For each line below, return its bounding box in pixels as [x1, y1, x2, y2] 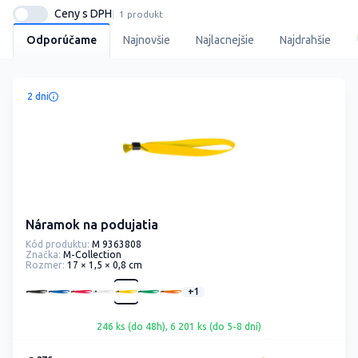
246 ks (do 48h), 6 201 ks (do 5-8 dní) [97, 321, 261, 332]
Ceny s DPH [54, 7, 112, 21]
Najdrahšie [280, 34, 331, 47]
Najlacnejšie [196, 34, 254, 47]
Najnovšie [123, 34, 170, 47]
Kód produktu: [26, 239, 89, 250]
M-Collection [63, 249, 121, 261]
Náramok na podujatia [26, 217, 158, 233]
